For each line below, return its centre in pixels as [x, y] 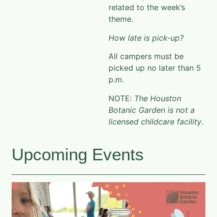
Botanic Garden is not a [152, 110]
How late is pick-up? [146, 38]
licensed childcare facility [155, 121]
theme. [121, 19]
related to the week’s [147, 8]
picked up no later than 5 [155, 68]
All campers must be [146, 56]
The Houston [158, 98]
